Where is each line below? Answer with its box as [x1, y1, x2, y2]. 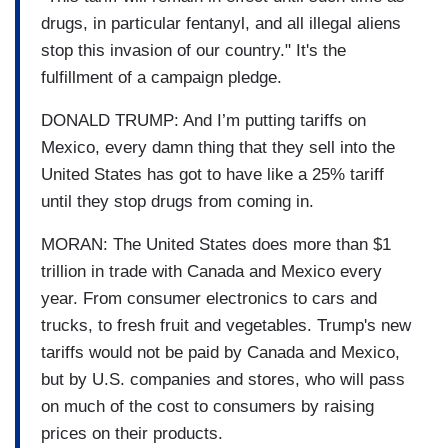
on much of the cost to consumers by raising [41, 396, 374, 416]
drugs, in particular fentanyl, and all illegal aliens [41, 13, 401, 33]
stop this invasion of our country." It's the [41, 40, 346, 60]
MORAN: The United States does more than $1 [41, 234, 391, 254]
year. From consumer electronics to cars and [41, 288, 377, 308]
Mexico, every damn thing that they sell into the [41, 137, 395, 157]
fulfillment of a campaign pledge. [41, 67, 282, 87]
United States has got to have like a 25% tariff [41, 164, 384, 184]
